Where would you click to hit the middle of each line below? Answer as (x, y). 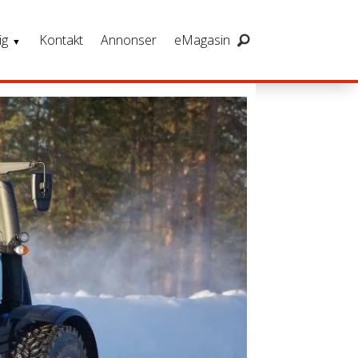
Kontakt (61, 40)
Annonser (129, 40)
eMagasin (203, 40)
